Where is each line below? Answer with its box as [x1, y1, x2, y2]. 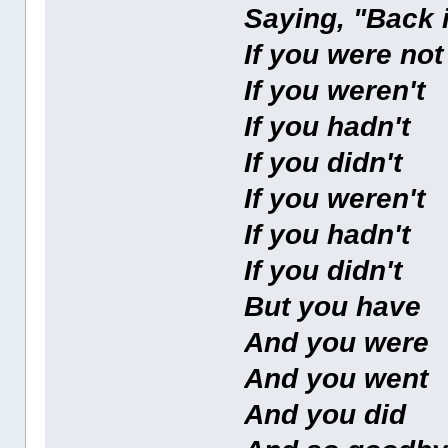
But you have [244, 291, 422, 323]
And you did [244, 399, 407, 431]
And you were [244, 327, 430, 359]
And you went [244, 363, 429, 395]
